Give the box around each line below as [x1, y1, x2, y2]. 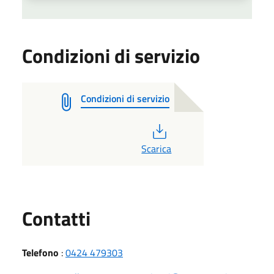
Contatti [22, 204, 91, 233]
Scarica [141, 141, 172, 156]
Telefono [22, 245, 59, 260]
